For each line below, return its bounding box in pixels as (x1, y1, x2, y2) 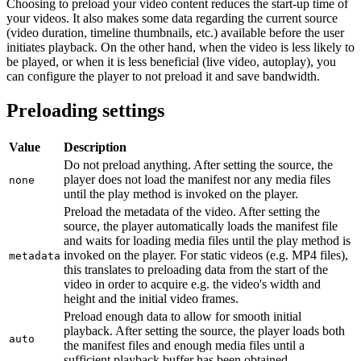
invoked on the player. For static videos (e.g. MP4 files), (64, 248, 348, 263)
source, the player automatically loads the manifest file (64, 219, 338, 234)
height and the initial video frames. (64, 292, 239, 306)
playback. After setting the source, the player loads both (64, 324, 345, 338)
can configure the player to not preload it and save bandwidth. (6, 69, 320, 84)
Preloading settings (6, 100, 164, 122)
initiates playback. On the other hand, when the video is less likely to (6, 40, 355, 55)
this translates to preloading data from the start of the (64, 263, 328, 277)
